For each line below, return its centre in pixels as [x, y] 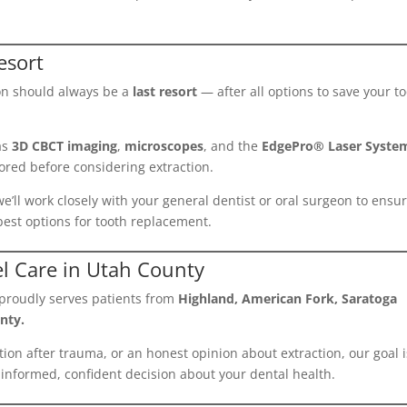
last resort [165, 91]
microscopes [164, 146]
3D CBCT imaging [65, 146]
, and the [233, 146]
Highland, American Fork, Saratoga [288, 298]
